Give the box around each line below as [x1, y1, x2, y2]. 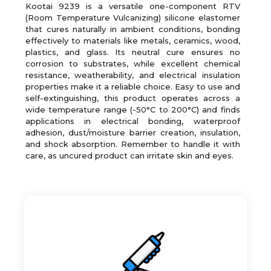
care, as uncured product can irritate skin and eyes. [25, 150, 233, 160]
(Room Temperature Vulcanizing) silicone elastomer [25, 12, 240, 22]
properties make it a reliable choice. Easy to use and [25, 81, 240, 91]
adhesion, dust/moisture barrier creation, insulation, [25, 127, 240, 137]
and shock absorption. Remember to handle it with [25, 139, 240, 149]
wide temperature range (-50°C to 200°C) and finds [25, 104, 240, 114]
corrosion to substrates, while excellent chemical [25, 58, 240, 68]
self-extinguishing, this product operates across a [25, 93, 240, 103]
